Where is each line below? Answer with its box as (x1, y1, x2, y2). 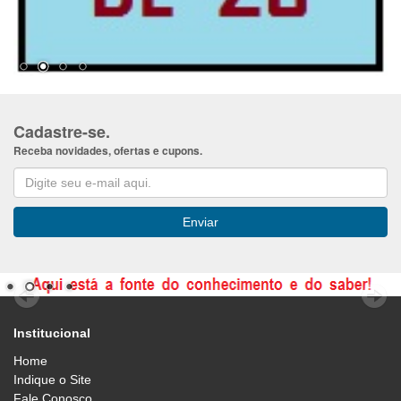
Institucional (13, 326, 90, 340)
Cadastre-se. (13, 120, 110, 143)
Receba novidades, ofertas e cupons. (13, 142, 202, 158)
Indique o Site (13, 372, 91, 387)
